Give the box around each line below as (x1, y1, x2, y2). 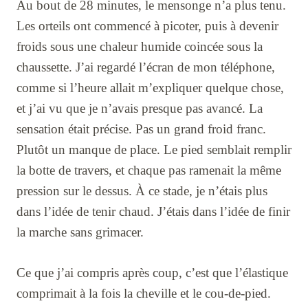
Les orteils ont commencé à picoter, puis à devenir (16, 18, 278, 33)
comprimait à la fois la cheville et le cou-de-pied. (16, 285, 271, 300)
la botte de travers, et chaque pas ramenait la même (16, 162, 281, 177)
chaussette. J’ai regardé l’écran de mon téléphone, (16, 59, 275, 74)
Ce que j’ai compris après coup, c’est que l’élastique (16, 265, 288, 280)
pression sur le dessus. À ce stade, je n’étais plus (16, 183, 267, 198)
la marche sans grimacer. (16, 224, 144, 239)
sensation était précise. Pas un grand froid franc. (16, 121, 266, 136)
